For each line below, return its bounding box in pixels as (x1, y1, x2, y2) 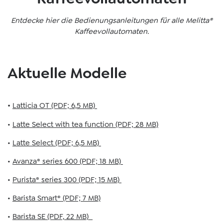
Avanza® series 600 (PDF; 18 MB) (12, 156, 123, 166)
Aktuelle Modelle (7, 63, 127, 83)
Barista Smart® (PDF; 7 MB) (12, 193, 101, 203)
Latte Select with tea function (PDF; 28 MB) (12, 119, 158, 129)
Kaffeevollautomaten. (74, 26, 149, 36)
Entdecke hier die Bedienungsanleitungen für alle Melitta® (10, 15, 213, 25)
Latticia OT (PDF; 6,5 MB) (12, 101, 97, 111)
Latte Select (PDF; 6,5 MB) (12, 138, 101, 148)
